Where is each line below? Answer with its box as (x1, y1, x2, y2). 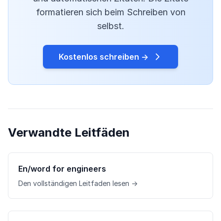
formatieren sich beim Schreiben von (36, 7, 185, 18)
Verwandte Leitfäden (8, 125, 130, 140)
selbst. (97, 21, 124, 32)
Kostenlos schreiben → (59, 52, 148, 62)
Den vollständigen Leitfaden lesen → (18, 179, 138, 188)
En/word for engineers (18, 164, 106, 174)
